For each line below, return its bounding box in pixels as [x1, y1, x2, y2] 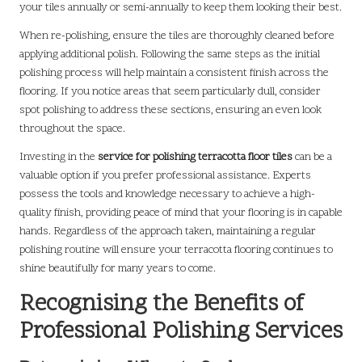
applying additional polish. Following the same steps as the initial [19, 46, 320, 62]
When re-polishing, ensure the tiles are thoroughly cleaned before [19, 27, 335, 44]
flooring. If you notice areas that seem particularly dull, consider [19, 83, 321, 99]
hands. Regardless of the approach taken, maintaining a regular [19, 223, 316, 239]
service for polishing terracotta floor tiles [98, 149, 293, 165]
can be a [293, 149, 332, 165]
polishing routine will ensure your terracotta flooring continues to [19, 242, 333, 258]
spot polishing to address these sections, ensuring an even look [19, 102, 322, 118]
